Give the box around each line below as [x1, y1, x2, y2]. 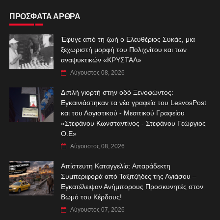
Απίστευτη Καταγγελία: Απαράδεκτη [60, 162, 170, 170]
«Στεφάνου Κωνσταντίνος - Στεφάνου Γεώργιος [60, 119, 206, 127]
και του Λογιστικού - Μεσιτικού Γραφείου [60, 109, 185, 117]
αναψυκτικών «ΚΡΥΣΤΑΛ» [60, 55, 141, 64]
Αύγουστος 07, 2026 [70, 206, 125, 213]
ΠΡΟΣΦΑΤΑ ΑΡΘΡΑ [9, 12, 81, 21]
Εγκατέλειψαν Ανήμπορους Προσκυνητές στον [60, 182, 203, 191]
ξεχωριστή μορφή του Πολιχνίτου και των [60, 45, 187, 54]
